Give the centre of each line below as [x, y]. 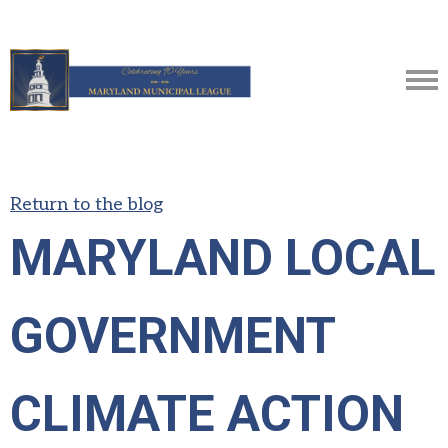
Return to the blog [86, 204]
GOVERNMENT [172, 336]
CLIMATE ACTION [207, 414]
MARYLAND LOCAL [223, 258]
